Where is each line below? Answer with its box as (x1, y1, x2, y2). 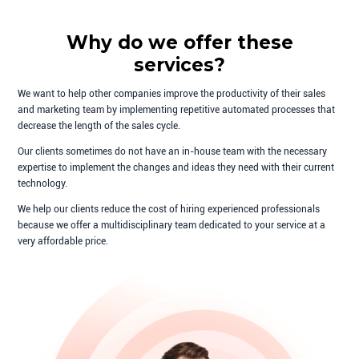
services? (134, 53, 225, 76)
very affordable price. (18, 236, 109, 248)
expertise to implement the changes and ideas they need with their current (18, 162, 335, 174)
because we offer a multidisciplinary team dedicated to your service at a (18, 220, 326, 232)
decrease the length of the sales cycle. (18, 120, 181, 132)
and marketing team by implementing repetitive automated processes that (18, 104, 336, 116)
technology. (18, 178, 68, 190)
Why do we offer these (66, 30, 293, 54)
